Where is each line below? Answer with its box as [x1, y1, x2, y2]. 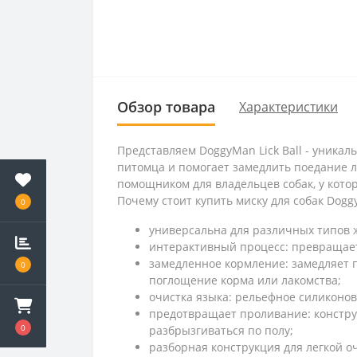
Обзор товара [117, 96, 215, 116]
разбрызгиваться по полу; [149, 322, 293, 338]
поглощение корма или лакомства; [149, 272, 341, 288]
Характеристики [239, 98, 338, 116]
